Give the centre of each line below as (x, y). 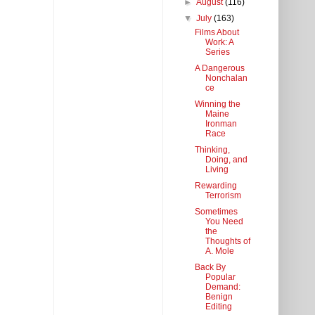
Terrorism (223, 196)
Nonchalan (226, 78)
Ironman (221, 124)
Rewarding (216, 186)
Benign (219, 297)
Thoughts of (227, 242)
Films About (217, 33)
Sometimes (216, 212)
